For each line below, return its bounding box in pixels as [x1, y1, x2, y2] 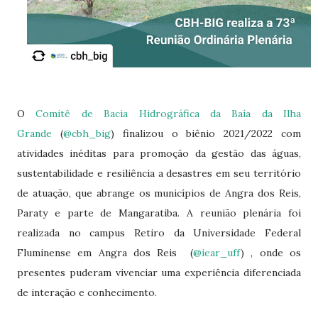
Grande [17, 127, 52, 140]
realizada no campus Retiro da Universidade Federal [17, 226, 301, 239]
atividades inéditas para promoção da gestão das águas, [17, 147, 301, 160]
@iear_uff [193, 246, 241, 259]
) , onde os [241, 246, 301, 259]
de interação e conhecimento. [17, 286, 157, 299]
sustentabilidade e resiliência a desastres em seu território [17, 167, 301, 180]
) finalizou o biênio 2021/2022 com [110, 127, 302, 140]
